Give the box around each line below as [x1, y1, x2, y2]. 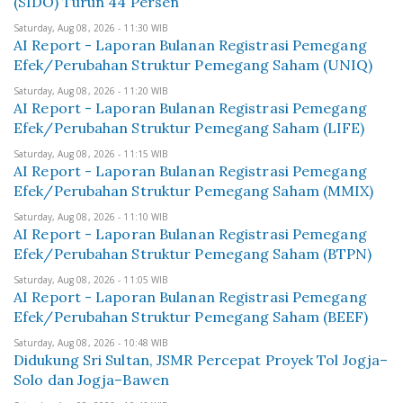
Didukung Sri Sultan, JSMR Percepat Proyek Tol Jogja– [13, 351, 389, 369]
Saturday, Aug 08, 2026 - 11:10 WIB [13, 210, 168, 223]
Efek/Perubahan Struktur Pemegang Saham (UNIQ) [13, 56, 373, 74]
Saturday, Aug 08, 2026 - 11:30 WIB [13, 22, 168, 34]
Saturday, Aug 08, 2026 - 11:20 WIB [13, 85, 168, 97]
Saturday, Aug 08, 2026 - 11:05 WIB [13, 273, 168, 286]
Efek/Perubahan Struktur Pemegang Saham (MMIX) [13, 182, 374, 200]
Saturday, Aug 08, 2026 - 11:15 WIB [13, 148, 168, 160]
